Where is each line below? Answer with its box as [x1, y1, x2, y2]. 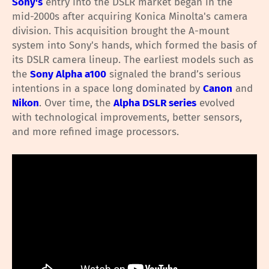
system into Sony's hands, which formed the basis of [12, 38, 257, 52]
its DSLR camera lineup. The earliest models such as [12, 53, 253, 66]
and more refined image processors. [12, 125, 179, 138]
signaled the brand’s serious [106, 67, 241, 80]
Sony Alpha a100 [30, 67, 106, 80]
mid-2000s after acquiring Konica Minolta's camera [12, 10, 247, 23]
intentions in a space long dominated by [12, 82, 203, 95]
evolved [196, 96, 235, 109]
